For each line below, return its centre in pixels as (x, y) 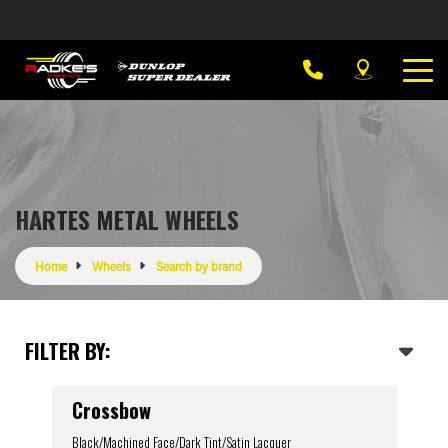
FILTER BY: (68, 350)
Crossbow (111, 410)
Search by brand (199, 266)
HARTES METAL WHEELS (127, 219)
